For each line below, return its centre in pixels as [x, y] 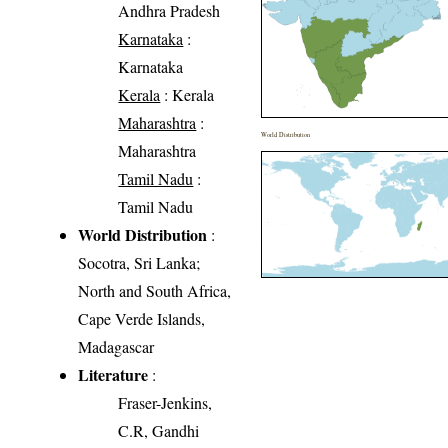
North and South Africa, [155, 290]
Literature [113, 374]
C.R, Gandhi [159, 430]
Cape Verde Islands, [142, 318]
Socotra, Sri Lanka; [139, 262]
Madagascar [116, 346]
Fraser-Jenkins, [165, 402]
